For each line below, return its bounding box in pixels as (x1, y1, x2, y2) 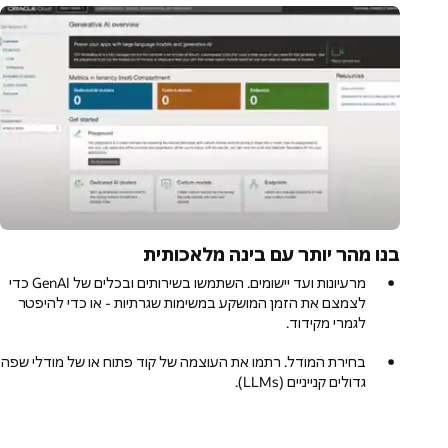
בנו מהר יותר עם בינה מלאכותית (143, 241, 400, 266)
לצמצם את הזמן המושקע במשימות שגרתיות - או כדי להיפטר (18, 292, 367, 312)
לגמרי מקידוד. (286, 312, 367, 332)
